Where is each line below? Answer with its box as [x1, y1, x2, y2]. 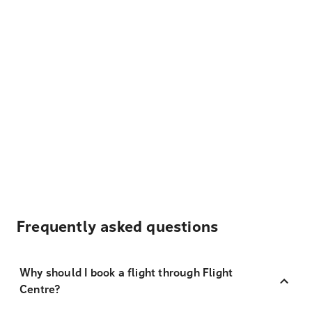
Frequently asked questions [17, 218, 219, 236]
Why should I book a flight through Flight [19, 266, 233, 279]
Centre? [19, 283, 61, 296]
